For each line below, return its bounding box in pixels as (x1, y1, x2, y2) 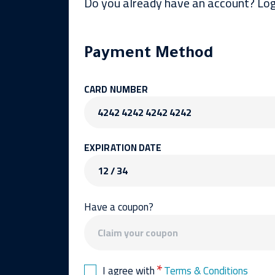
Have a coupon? (84, 196, 153, 217)
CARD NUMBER (84, 80, 149, 98)
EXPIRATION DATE (84, 138, 162, 157)
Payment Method (84, 45, 214, 63)
